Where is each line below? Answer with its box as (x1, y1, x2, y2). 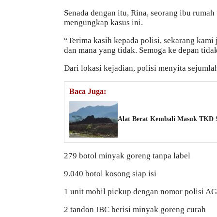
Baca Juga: (69, 87, 106, 95)
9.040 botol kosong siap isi (64, 169, 156, 178)
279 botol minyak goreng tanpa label (64, 151, 190, 160)
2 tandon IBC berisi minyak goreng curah (64, 204, 206, 214)
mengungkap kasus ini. (64, 17, 143, 27)
